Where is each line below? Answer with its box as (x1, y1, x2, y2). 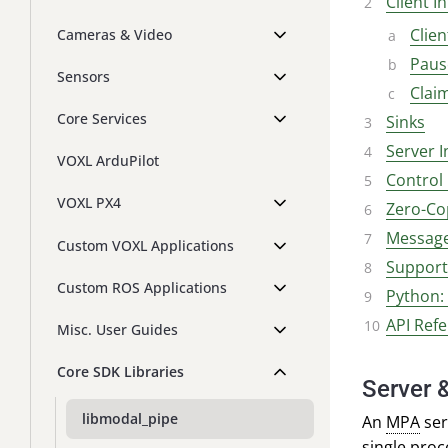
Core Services (57, 109, 147, 129)
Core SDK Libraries (57, 361, 184, 381)
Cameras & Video (57, 25, 172, 45)
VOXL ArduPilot (57, 151, 159, 171)
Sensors (57, 67, 110, 87)
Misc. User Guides (57, 319, 178, 339)
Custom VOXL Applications (57, 235, 234, 255)
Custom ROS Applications (57, 277, 227, 297)
